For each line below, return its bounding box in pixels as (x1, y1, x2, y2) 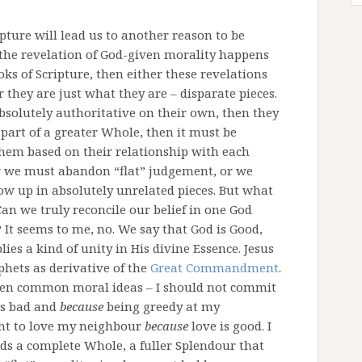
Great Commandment (150, 259, 279, 276)
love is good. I (188, 318, 271, 334)
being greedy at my (103, 298, 220, 314)
